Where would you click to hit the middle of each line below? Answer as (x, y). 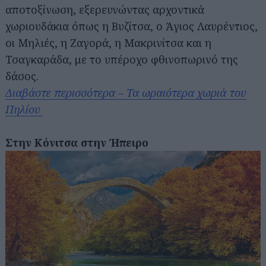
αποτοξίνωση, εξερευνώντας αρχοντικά (105, 9)
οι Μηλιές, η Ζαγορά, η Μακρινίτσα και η (108, 42)
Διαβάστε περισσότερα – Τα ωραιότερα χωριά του (126, 92)
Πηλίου (24, 109)
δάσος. (22, 76)
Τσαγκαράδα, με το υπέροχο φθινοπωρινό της (122, 59)
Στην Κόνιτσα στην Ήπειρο (77, 142)
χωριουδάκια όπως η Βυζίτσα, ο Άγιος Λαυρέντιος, (132, 26)
